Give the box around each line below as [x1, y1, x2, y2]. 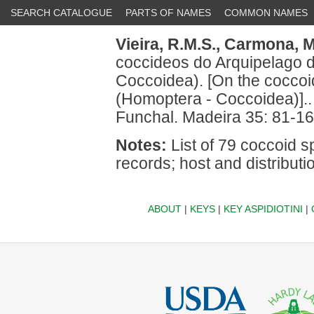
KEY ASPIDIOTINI [223, 203, 303, 214]
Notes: [116, 136, 167, 154]
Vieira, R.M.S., [116, 35, 220, 53]
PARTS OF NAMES [125, 7, 211, 18]
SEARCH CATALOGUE [11, 7, 112, 18]
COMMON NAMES [224, 7, 308, 18]
